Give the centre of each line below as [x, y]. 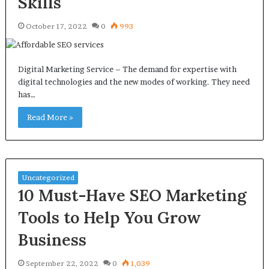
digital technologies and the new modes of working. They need [134, 82]
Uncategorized [48, 177]
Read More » [50, 117]
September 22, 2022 [62, 263]
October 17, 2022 [56, 26]
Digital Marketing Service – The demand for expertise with [127, 69]
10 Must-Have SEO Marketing [132, 195]
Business [52, 240]
